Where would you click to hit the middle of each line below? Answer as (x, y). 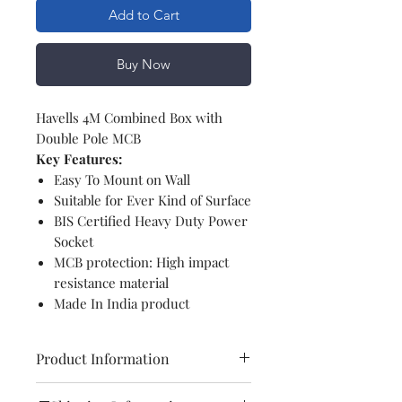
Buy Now (144, 64)
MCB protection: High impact (141, 262)
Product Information (103, 358)
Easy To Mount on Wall (122, 179)
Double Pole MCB (88, 138)
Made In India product (122, 303)
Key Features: (79, 158)
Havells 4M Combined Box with (129, 117)
